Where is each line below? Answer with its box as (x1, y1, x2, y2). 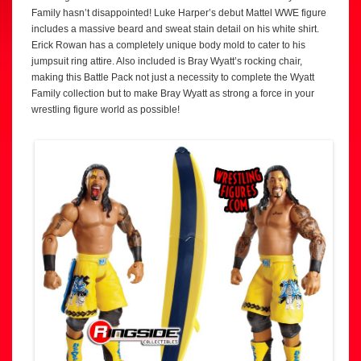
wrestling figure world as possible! (31, 103, 180, 115)
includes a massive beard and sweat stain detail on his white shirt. (31, 23, 319, 35)
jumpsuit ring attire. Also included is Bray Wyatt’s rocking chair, (31, 55, 302, 67)
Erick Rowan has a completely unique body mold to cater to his (31, 39, 305, 51)
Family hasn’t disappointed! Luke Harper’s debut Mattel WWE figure (31, 6, 326, 19)
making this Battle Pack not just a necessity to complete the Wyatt (31, 71, 314, 83)
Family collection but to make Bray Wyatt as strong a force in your (31, 87, 314, 99)
